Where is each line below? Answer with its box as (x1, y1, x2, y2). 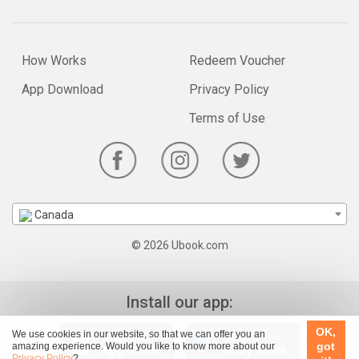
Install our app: (126, 292, 233, 313)
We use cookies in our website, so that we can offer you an (12, 328, 265, 340)
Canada (32, 208, 74, 222)
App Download (22, 82, 103, 98)
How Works (22, 53, 87, 69)
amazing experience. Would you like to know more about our (12, 340, 275, 352)
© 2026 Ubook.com (131, 239, 228, 252)
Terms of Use (189, 111, 265, 127)
